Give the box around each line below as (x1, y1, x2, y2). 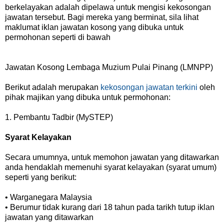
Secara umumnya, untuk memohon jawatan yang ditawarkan (5, 152, 219, 161)
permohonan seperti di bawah (5, 32, 110, 41)
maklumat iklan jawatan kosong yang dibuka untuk (5, 22, 183, 31)
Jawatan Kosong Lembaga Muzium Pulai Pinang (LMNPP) (5, 62, 213, 71)
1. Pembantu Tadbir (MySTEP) (5, 112, 113, 121)
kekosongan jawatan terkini (100, 82, 197, 91)
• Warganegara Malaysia (5, 192, 92, 201)
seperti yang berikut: (5, 172, 76, 181)
